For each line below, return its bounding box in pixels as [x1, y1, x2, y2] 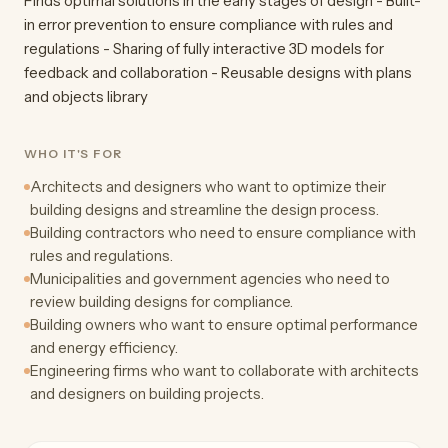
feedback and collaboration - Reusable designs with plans [24, 63, 412, 83]
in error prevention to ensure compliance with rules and [24, 15, 393, 35]
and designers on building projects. [30, 384, 264, 404]
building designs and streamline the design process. [30, 200, 379, 220]
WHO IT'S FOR [24, 146, 123, 162]
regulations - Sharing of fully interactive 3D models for [24, 39, 384, 59]
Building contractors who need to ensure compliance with [30, 223, 416, 243]
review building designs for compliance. [30, 292, 293, 312]
